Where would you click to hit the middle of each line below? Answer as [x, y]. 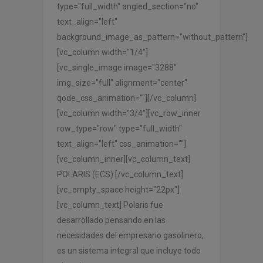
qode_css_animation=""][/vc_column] [127, 98]
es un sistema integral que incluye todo [129, 251]
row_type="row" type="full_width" [119, 129]
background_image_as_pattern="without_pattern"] [152, 37]
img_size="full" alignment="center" [122, 83]
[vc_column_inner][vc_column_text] [124, 159]
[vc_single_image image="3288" [117, 68]
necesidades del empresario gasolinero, [130, 236]
